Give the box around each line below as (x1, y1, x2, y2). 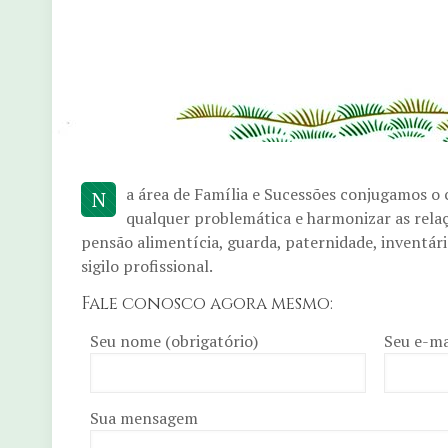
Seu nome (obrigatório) (89, 330, 258, 352)
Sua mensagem (89, 407, 198, 429)
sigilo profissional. (81, 255, 213, 277)
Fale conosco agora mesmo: (81, 292, 333, 315)
